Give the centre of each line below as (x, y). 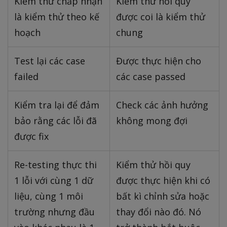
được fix (31, 136)
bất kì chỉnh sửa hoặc (163, 196)
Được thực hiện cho (159, 61)
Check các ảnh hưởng (162, 105)
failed (26, 76)
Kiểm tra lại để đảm (57, 105)
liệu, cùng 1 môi (49, 196)
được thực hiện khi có (163, 180)
